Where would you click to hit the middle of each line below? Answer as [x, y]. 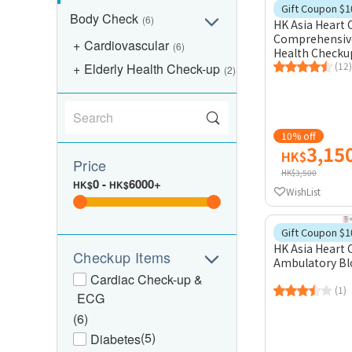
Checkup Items [122, 257]
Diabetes [115, 339]
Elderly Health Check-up [152, 69]
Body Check [104, 18]
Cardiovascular [126, 45]
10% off [299, 136]
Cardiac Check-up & [147, 279]
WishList [303, 191]
